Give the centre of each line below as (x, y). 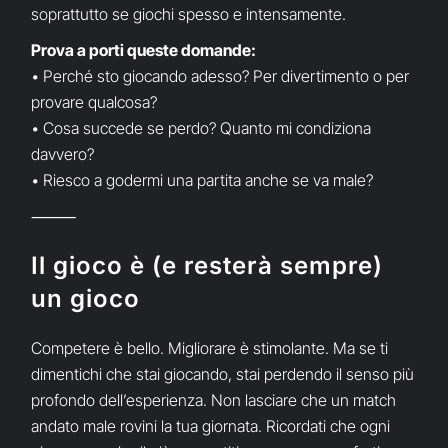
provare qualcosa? (94, 102)
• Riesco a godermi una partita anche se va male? (202, 180)
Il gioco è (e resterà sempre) (207, 266)
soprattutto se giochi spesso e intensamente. (189, 14)
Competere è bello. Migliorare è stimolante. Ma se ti (210, 348)
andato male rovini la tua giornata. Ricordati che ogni (211, 426)
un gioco (86, 299)
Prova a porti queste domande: (144, 50)
